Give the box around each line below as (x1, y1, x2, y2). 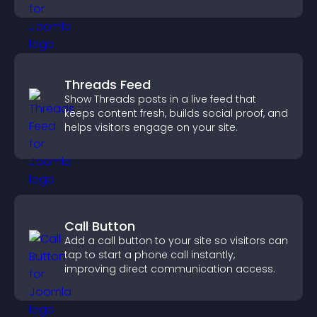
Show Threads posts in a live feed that (64, 92, 256, 106)
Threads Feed (64, 76, 151, 93)
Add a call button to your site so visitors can (64, 234, 288, 248)
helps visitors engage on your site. (64, 120, 238, 134)
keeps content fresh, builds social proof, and (64, 106, 288, 120)
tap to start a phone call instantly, (64, 248, 235, 262)
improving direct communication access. (64, 262, 275, 276)
